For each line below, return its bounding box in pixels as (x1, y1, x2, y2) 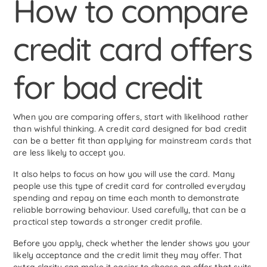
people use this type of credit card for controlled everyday (13, 181, 246, 192)
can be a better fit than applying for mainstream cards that (13, 135, 252, 147)
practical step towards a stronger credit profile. (13, 216, 203, 228)
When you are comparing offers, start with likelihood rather (13, 111, 249, 123)
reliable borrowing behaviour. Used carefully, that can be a (13, 204, 246, 216)
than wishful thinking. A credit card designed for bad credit (13, 123, 247, 135)
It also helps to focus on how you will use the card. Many (13, 169, 235, 180)
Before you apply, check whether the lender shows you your (13, 238, 250, 249)
